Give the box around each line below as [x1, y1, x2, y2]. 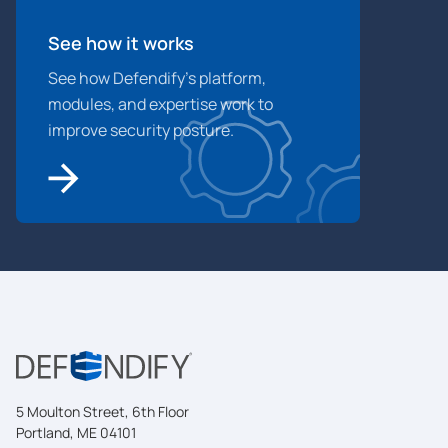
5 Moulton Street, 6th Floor [16, 401, 189, 421]
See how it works [48, 30, 194, 55]
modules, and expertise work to [48, 92, 273, 115]
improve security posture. [48, 118, 234, 141]
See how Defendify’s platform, [48, 66, 266, 89]
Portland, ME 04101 [16, 422, 136, 442]
